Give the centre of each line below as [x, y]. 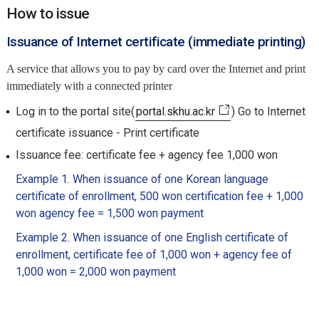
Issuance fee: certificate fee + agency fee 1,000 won [146, 155]
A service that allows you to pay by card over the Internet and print [156, 69]
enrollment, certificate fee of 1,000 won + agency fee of [153, 255]
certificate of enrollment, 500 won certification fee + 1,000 [159, 196]
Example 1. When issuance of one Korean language [142, 179]
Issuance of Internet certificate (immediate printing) [156, 42]
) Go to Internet [268, 111]
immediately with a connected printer [89, 86]
